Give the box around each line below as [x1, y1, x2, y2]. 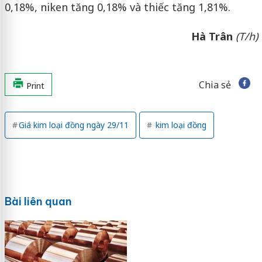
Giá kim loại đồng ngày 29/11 [18, 119, 129, 130]
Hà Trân [191, 29, 233, 43]
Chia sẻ [198, 78, 231, 91]
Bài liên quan [4, 194, 72, 208]
